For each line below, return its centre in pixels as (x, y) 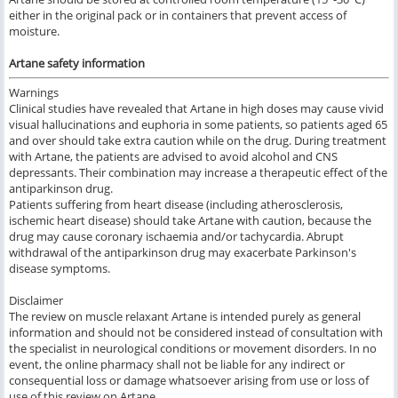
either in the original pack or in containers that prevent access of (178, 16)
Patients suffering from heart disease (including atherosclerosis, (176, 205)
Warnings (34, 93)
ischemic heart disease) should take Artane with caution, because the (190, 221)
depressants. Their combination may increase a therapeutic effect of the (198, 173)
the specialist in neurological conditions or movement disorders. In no (193, 349)
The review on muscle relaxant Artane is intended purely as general (185, 317)
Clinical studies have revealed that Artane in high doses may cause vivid (196, 109)
